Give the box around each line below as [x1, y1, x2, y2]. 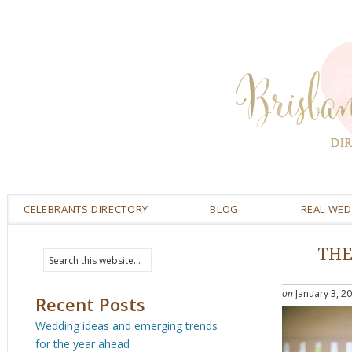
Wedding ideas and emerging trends [35, 318, 218, 333]
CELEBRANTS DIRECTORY [24, 202, 148, 216]
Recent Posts [35, 292, 145, 316]
